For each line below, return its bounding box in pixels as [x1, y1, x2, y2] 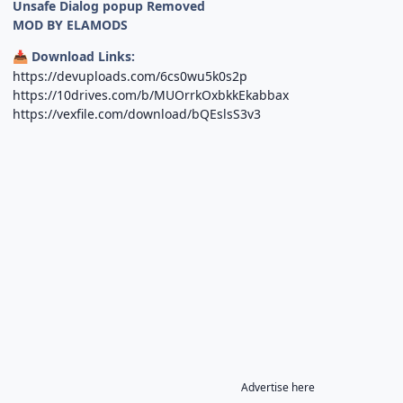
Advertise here [241, 379, 316, 395]
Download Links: [28, 47, 136, 65]
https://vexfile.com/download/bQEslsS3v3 [13, 104, 262, 122]
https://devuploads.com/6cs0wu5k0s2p [13, 67, 248, 85]
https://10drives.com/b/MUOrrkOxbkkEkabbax [13, 85, 290, 103]
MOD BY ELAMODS [13, 15, 129, 33]
